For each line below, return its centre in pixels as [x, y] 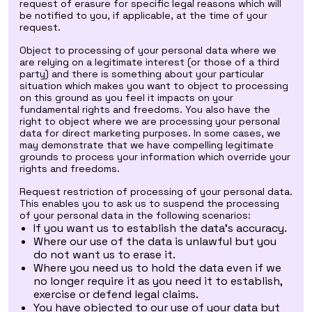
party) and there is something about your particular [142, 74]
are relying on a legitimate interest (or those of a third [149, 62]
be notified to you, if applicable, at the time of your [143, 15]
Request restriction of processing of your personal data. [156, 192]
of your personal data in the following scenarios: [135, 215]
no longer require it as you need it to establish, [158, 281]
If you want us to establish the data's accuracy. [160, 228]
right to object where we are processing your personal [150, 121]
